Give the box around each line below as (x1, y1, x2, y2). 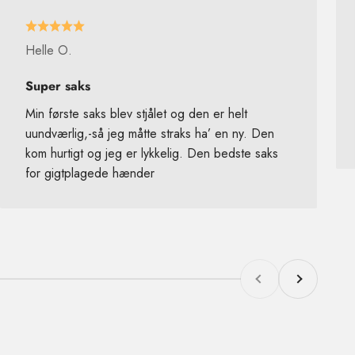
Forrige (240, 259, 278, 278)
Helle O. (25, 40, 72, 59)
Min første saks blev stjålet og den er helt (25, 104, 247, 123)
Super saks (25, 76, 90, 95)
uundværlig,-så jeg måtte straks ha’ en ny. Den (25, 124, 274, 143)
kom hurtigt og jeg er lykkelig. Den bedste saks (25, 143, 278, 162)
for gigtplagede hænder (25, 163, 155, 182)
